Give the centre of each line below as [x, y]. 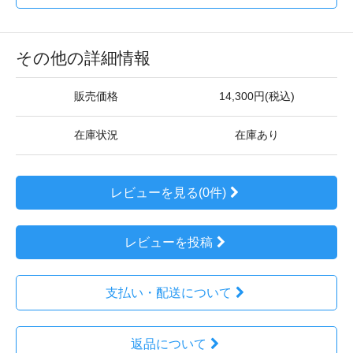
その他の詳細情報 [83, 58]
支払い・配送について [168, 292]
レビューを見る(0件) [169, 192]
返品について [168, 344]
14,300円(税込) [257, 96]
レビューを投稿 [168, 242]
